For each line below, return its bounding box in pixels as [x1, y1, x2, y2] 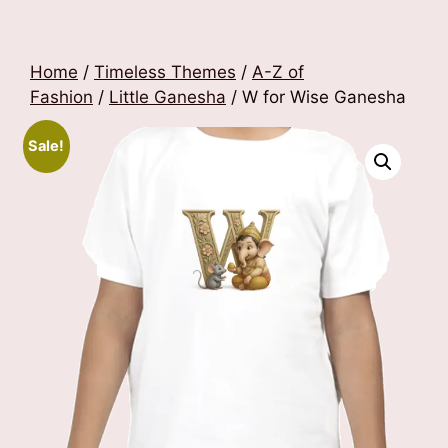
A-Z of [252, 62, 304, 82]
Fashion [30, 87, 93, 107]
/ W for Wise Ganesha [226, 87, 406, 107]
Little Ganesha [109, 87, 226, 107]
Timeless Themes [94, 62, 236, 82]
